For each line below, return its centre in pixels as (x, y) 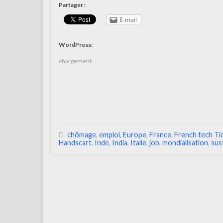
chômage (82, 135)
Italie (138, 143)
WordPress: (76, 45)
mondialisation (185, 143)
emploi (110, 135)
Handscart (75, 143)
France (160, 135)
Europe (135, 135)
